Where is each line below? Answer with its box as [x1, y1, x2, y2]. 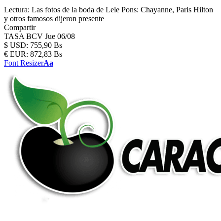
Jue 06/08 [45, 32, 75, 40]
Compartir [4, 23, 36, 32]
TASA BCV [4, 32, 45, 40]
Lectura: [4, 5, 30, 14]
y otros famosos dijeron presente [4, 14, 104, 23]
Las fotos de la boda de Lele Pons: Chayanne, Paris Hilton [32, 5, 213, 14]
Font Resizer [4, 59, 43, 67]
